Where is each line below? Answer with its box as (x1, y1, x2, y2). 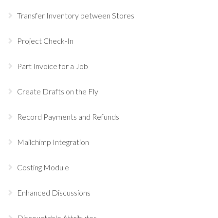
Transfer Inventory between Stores (17, 10, 134, 20)
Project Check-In (17, 36, 73, 45)
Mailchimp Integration (17, 137, 89, 146)
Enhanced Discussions (17, 187, 91, 197)
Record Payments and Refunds (17, 111, 119, 121)
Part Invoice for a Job (17, 61, 88, 71)
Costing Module (17, 162, 69, 172)
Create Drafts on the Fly (17, 86, 98, 96)
